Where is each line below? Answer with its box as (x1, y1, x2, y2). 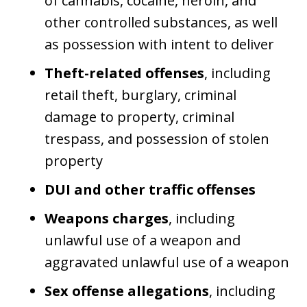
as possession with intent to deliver (45, 34, 274, 53)
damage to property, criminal (45, 107, 234, 126)
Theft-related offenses (45, 63, 204, 82)
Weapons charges (45, 208, 169, 228)
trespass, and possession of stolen (45, 129, 269, 148)
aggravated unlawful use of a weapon (45, 252, 289, 271)
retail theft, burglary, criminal (45, 85, 236, 104)
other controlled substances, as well (45, 12, 278, 32)
